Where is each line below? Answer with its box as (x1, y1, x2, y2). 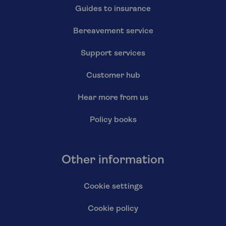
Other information (62, 154, 164, 166)
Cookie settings (83, 182, 143, 191)
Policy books (89, 116, 137, 124)
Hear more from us (78, 93, 148, 102)
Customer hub (86, 71, 140, 80)
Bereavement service (73, 27, 153, 35)
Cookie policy (88, 204, 138, 213)
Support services (81, 49, 145, 58)
